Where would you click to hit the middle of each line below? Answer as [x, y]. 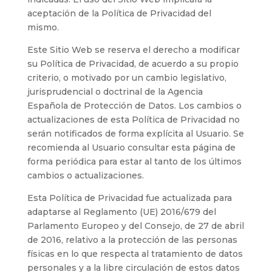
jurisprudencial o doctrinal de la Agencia [115, 91]
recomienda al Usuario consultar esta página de [131, 147]
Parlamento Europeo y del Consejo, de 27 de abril [135, 226]
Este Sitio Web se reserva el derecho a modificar [133, 49]
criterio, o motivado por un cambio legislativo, [127, 77]
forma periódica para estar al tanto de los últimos [134, 161]
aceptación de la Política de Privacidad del [119, 13]
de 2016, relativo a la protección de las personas [132, 240]
